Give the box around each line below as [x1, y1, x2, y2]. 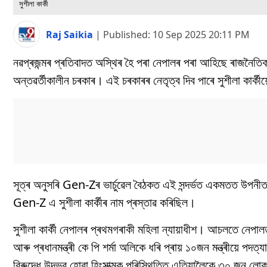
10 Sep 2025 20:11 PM [153, 27, 250, 41]
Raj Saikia [46, 27, 95, 41]
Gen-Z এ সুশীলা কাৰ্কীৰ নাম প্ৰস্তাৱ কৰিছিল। [13, 194, 195, 211]
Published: [103, 27, 153, 41]
